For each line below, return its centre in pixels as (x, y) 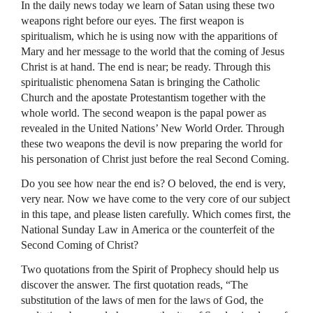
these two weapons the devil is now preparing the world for (152, 144)
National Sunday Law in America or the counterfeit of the (148, 230)
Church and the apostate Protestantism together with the (143, 97)
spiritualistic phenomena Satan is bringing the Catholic (140, 82)
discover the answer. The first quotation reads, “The (134, 285)
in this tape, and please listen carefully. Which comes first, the (156, 214)
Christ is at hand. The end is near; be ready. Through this (146, 67)
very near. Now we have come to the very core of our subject (155, 199)
